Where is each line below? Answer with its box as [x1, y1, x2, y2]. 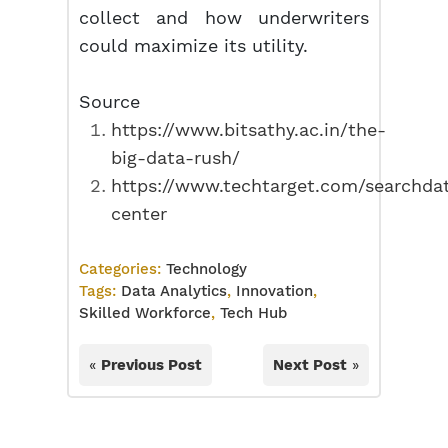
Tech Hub [220, 304, 288, 322]
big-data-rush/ [111, 147, 241, 168]
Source [79, 91, 141, 112]
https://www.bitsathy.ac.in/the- [111, 119, 387, 140]
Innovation [236, 282, 314, 300]
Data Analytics [121, 282, 228, 300]
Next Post [272, 356, 347, 374]
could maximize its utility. [79, 35, 309, 56]
